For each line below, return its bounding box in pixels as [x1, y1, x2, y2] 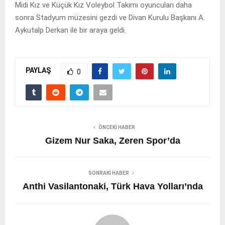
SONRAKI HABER [88, 170, 129, 176]
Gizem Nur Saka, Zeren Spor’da [45, 135, 180, 146]
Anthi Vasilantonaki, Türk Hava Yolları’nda [22, 181, 203, 191]
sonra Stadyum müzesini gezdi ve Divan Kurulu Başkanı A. [15, 13, 205, 22]
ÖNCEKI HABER [98, 124, 135, 130]
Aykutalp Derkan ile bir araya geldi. [15, 25, 126, 35]
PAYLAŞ [26, 66, 51, 75]
